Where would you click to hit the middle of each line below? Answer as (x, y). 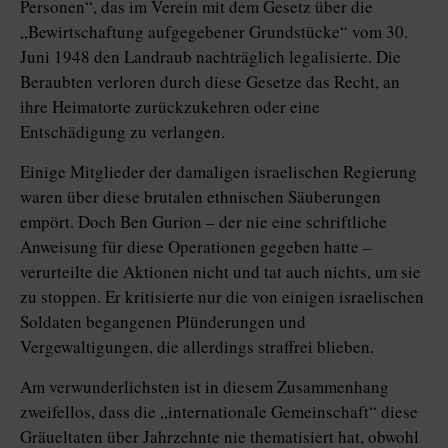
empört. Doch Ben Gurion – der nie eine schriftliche (203, 222)
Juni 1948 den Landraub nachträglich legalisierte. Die (210, 57)
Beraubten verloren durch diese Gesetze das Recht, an (210, 82)
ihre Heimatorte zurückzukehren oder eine (170, 107)
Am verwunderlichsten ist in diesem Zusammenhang (204, 387)
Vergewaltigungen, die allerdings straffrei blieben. (197, 347)
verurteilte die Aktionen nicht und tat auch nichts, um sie (220, 272)
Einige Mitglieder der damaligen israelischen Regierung (218, 172)
